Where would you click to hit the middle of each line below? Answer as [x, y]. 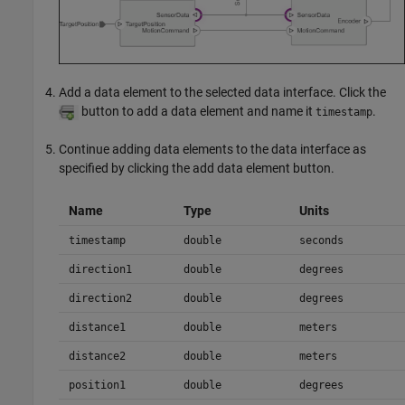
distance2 [97, 356]
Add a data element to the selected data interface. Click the [222, 92]
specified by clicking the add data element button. [197, 168]
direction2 [100, 298]
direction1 [100, 269]
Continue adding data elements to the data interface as [212, 149]
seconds [321, 240]
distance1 [97, 327]
